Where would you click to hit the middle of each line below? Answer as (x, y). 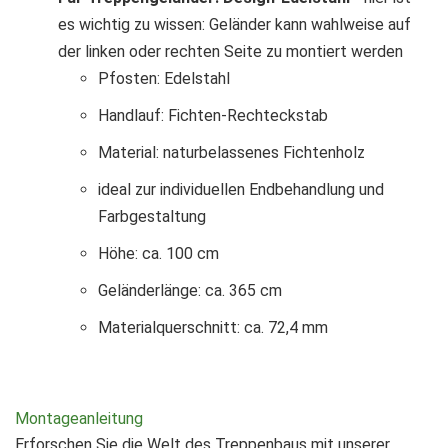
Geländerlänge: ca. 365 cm (192, 291)
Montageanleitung (79, 418)
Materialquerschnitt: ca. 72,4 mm (213, 328)
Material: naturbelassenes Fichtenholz (231, 153)
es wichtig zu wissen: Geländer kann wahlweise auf (234, 25)
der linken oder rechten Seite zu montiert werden (230, 52)
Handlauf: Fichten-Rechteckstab (213, 116)
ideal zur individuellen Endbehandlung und (241, 190)
